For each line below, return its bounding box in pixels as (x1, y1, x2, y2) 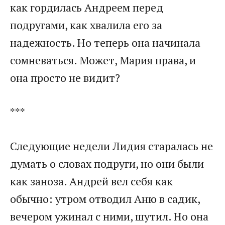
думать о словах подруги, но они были (10, 156, 204, 171)
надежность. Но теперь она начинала (10, 35, 200, 50)
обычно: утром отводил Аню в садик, (10, 191, 200, 206)
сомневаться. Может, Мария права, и (10, 53, 196, 68)
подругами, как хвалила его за (10, 18, 162, 33)
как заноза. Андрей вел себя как (10, 174, 173, 189)
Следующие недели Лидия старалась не (10, 139, 213, 154)
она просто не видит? (10, 70, 120, 85)
